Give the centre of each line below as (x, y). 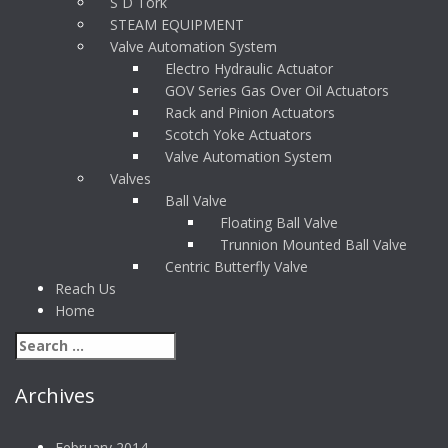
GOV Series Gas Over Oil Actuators (277, 90)
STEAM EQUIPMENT (177, 24)
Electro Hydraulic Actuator (249, 68)
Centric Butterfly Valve (236, 266)
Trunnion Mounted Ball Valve (313, 244)
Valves (130, 178)
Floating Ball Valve (279, 222)
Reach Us (85, 288)
